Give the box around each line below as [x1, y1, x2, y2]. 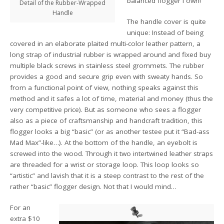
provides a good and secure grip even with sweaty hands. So [10, 71, 203, 81]
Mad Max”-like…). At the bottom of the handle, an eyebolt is [10, 137, 198, 147]
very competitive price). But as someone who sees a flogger [10, 104, 201, 114]
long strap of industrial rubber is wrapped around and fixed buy [10, 49, 211, 59]
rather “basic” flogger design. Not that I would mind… [10, 181, 177, 191]
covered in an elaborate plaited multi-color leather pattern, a [10, 38, 201, 48]
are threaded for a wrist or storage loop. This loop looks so [10, 159, 199, 169]
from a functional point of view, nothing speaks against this [10, 82, 199, 92]
